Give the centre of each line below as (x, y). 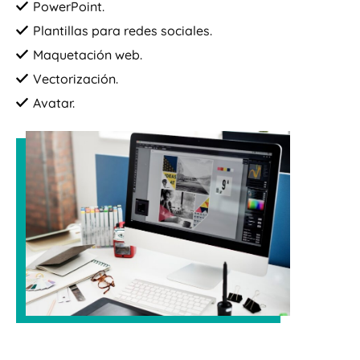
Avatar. (54, 103)
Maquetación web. (88, 55)
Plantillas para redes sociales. (123, 31)
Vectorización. (76, 79)
